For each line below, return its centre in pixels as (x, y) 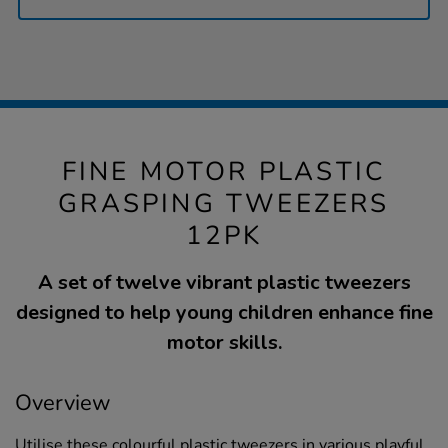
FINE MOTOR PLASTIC (224, 172)
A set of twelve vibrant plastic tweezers (224, 283)
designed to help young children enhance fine (224, 313)
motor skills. (224, 343)
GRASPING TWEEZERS (224, 204)
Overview (63, 403)
